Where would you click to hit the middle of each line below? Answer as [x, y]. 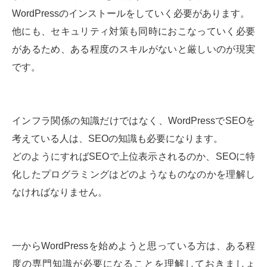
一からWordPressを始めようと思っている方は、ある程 [133, 246]
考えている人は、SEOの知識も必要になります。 [117, 139]
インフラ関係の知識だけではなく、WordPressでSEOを [133, 121]
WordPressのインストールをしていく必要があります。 [131, 14]
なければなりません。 [60, 193]
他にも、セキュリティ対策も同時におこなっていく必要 [133, 32]
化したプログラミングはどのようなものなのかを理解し [133, 175]
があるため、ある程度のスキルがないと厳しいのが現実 [133, 49]
